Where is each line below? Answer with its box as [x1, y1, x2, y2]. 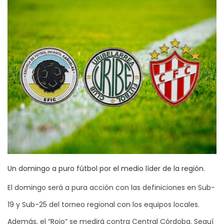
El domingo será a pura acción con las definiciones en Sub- [7, 182, 215, 192]
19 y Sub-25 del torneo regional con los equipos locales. [7, 199, 199, 209]
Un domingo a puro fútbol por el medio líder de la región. [7, 163, 205, 173]
